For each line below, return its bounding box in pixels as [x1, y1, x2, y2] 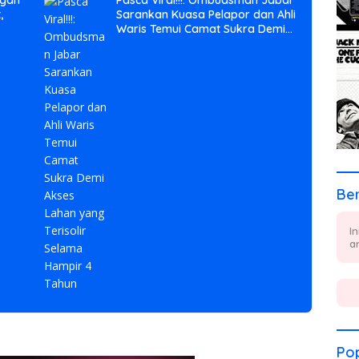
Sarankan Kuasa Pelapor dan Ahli [116, 7, 296, 22]
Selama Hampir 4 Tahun [116, 50, 245, 66]
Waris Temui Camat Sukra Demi [116, 22, 286, 37]
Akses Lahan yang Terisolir [116, 36, 260, 51]
